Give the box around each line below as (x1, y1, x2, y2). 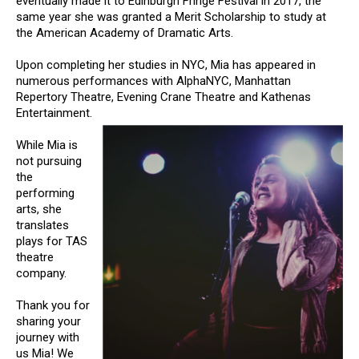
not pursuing (16, 154, 82, 168)
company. (16, 266, 67, 280)
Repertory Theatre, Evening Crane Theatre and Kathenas (16, 90, 311, 104)
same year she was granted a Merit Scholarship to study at (16, 10, 326, 24)
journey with (16, 330, 79, 345)
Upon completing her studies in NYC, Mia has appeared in (16, 58, 316, 72)
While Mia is (16, 138, 78, 152)
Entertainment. (16, 106, 92, 120)
